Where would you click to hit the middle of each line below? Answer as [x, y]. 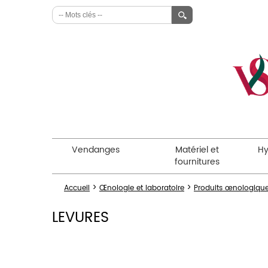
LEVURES [80, 217]
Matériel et [197, 150]
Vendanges [96, 150]
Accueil [77, 188]
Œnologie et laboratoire [142, 188]
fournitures [197, 162]
